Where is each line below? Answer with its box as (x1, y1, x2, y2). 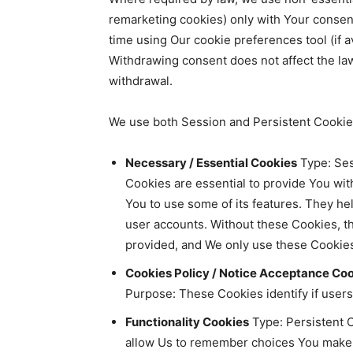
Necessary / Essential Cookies (125, 155, 297, 170)
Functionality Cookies (125, 314, 249, 329)
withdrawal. (109, 73, 173, 88)
